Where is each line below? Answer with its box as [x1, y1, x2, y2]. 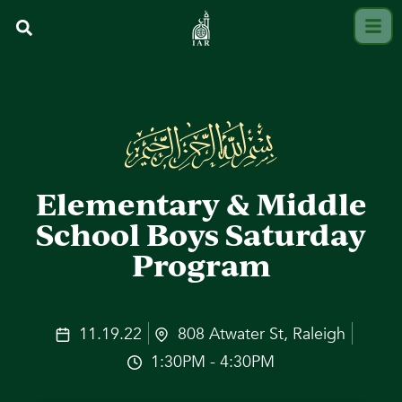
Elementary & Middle [35, 183, 367, 224]
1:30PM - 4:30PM [151, 350, 275, 373]
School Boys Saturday [36, 214, 366, 255]
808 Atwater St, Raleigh [178, 322, 345, 345]
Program [131, 244, 271, 285]
